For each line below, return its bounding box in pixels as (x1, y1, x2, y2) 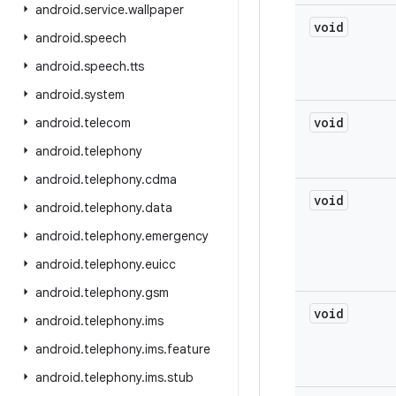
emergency (145, 228, 209, 244)
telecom (84, 115, 131, 131)
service (84, 2, 125, 18)
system (84, 87, 125, 103)
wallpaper (128, 2, 184, 18)
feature (167, 341, 210, 357)
